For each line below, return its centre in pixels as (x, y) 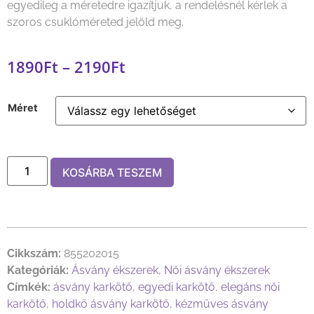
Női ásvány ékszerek (217, 271)
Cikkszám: (35, 254)
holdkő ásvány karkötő (111, 304)
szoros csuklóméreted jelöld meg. (95, 22)
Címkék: (29, 287)
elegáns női (250, 287)
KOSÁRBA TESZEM (112, 173)
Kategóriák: (38, 271)
